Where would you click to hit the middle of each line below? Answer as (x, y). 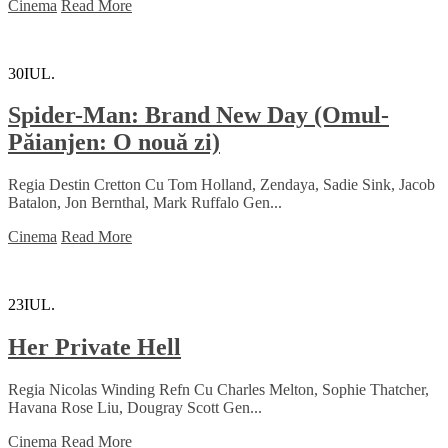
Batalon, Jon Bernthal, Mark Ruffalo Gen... (145, 203)
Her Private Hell (94, 347)
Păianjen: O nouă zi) (114, 142)
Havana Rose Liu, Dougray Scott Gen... (135, 408)
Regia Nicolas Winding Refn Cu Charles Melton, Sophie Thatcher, (218, 390)
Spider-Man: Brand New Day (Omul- (198, 115)
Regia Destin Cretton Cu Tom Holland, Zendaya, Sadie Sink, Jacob (221, 185)
